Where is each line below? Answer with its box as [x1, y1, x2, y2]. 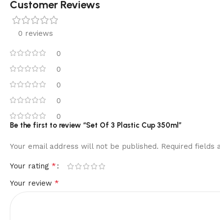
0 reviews [18, 29, 53, 38]
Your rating [10, 162, 52, 171]
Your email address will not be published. [10, 142, 159, 151]
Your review [10, 179, 55, 188]
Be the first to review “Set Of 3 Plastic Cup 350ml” [10, 121, 182, 130]
